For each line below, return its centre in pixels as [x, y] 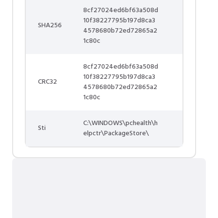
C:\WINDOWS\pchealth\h [120, 123]
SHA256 [50, 26]
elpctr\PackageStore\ [116, 134]
